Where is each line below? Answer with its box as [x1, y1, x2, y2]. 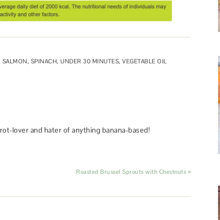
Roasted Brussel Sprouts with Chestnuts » [76, 168, 191, 176]
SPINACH [30, 57, 57, 66]
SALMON [2, 57, 27, 66]
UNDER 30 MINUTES [60, 57, 119, 66]
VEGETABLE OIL [122, 57, 167, 66]
